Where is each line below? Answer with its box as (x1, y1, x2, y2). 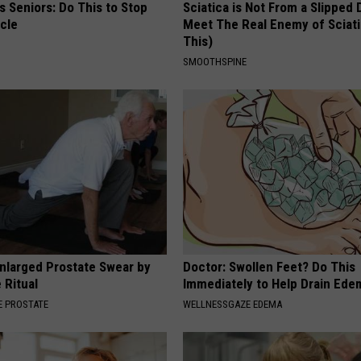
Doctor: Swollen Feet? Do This (183, 258, 356, 275)
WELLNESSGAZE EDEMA (183, 297, 283, 310)
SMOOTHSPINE (183, 55, 247, 68)
